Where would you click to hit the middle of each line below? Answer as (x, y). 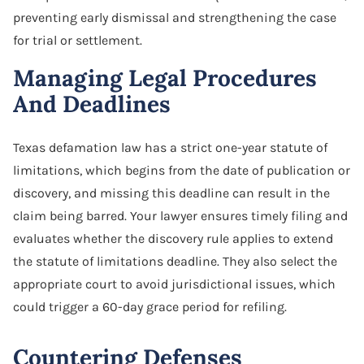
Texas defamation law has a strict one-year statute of (170, 147)
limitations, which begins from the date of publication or (182, 170)
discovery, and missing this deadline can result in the (171, 193)
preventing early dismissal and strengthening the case (175, 17)
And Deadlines (92, 104)
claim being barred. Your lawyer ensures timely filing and (180, 215)
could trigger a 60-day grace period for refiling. (150, 306)
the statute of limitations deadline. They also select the (175, 261)
